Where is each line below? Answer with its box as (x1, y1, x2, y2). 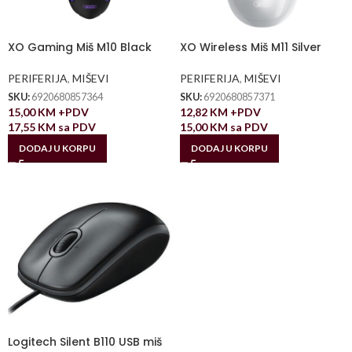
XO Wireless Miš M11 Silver (180, 39, 321, 56)
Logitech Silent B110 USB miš (8, 333, 162, 350)
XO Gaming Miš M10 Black (8, 39, 152, 56)
